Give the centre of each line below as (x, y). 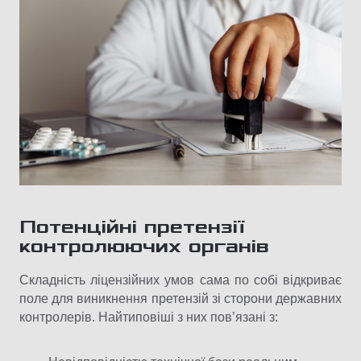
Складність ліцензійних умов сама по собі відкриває (180, 280)
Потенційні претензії (132, 227)
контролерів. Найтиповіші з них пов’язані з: (149, 317)
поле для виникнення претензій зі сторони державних (180, 299)
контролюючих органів (144, 247)
